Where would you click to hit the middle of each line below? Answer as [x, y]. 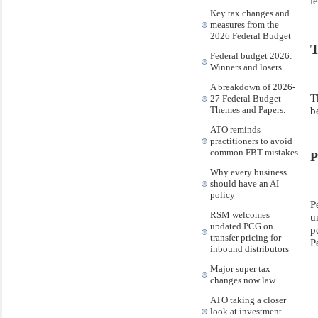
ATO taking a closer [248, 300]
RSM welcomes [240, 215]
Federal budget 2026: [251, 56]
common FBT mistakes [254, 152]
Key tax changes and [250, 13]
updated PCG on [242, 226]
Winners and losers [246, 67]
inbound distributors [250, 249]
